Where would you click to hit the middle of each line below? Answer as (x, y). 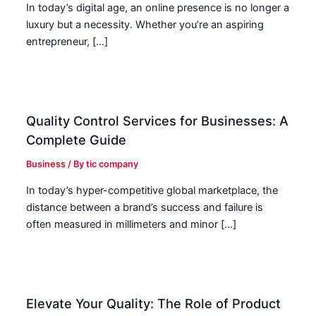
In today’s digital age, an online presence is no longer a (158, 8)
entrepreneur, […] (67, 42)
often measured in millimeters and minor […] (132, 224)
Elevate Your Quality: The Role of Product (154, 303)
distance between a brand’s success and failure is (145, 207)
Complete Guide (77, 140)
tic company (113, 164)
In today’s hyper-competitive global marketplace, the (152, 190)
